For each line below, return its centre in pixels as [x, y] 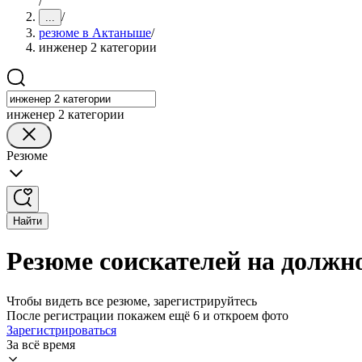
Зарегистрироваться [61, 330]
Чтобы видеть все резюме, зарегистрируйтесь [132, 301]
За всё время [41, 344]
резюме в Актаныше [95, 33]
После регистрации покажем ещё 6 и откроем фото [147, 315]
